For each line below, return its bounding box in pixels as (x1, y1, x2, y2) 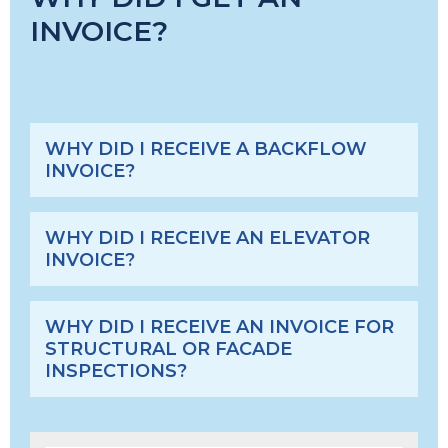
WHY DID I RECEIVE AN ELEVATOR (45, 227, 370, 249)
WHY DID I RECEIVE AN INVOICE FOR (45, 316, 394, 338)
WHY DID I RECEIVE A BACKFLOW (45, 138, 367, 160)
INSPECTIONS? (45, 360, 187, 382)
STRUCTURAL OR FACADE (45, 338, 292, 360)
